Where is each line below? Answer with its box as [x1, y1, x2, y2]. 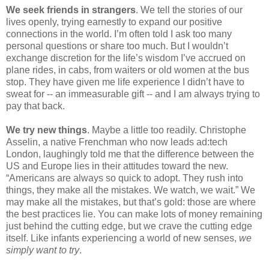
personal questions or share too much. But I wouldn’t [6, 40, 228, 51]
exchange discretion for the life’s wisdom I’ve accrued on [6, 52, 246, 63]
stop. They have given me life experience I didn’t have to [6, 76, 244, 87]
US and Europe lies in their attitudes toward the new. [6, 160, 228, 171]
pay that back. [6, 100, 65, 111]
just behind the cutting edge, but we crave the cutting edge [6, 220, 252, 231]
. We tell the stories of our [136, 4, 243, 15]
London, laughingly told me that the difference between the [6, 148, 254, 159]
